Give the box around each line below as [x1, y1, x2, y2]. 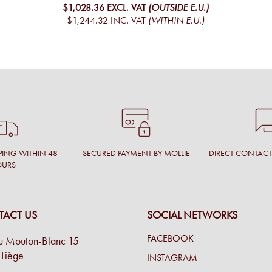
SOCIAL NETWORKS [146, 208, 237, 222]
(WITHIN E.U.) [148, 14, 205, 26]
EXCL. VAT [106, 1, 146, 13]
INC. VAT [110, 14, 146, 26]
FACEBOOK [146, 233, 194, 245]
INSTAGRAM [146, 252, 197, 264]
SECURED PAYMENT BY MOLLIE [82, 148, 190, 159]
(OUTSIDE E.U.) [148, 1, 209, 13]
